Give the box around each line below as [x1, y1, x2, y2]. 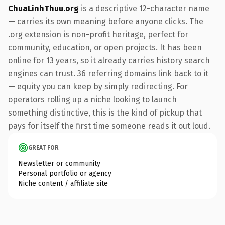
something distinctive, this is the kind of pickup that [8, 107, 202, 118]
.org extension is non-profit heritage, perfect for [8, 29, 188, 39]
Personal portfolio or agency [18, 169, 111, 178]
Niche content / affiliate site [18, 179, 108, 188]
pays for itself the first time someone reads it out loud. [8, 121, 210, 131]
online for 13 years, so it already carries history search [8, 55, 210, 65]
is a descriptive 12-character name [79, 3, 209, 13]
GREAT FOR [28, 144, 59, 151]
